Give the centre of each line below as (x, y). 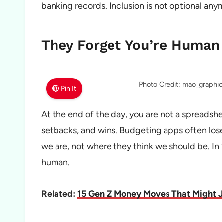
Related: (59, 194)
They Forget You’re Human (130, 45)
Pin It (69, 88)
